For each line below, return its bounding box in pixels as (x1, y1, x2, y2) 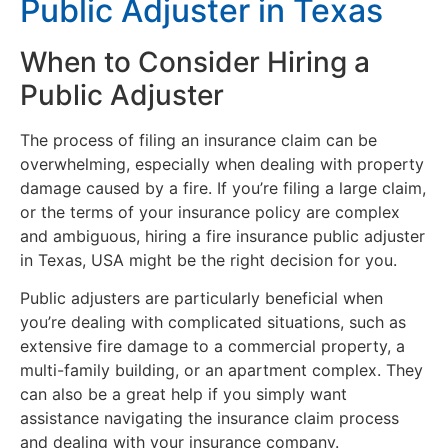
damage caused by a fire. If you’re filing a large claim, (20, 177, 426, 198)
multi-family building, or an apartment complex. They (20, 359, 423, 380)
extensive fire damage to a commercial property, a (20, 335, 405, 356)
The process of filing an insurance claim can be (20, 129, 377, 150)
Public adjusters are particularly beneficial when (20, 287, 383, 308)
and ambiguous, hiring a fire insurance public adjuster (20, 225, 425, 246)
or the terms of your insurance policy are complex (20, 201, 400, 222)
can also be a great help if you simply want (20, 383, 347, 404)
